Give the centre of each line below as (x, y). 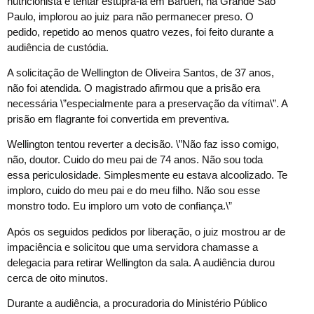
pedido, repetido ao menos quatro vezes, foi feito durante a (140, 32)
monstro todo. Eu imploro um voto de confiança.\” (120, 206)
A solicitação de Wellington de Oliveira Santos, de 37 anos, (141, 73)
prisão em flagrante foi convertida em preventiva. (118, 119)
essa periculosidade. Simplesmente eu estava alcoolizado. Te (147, 175)
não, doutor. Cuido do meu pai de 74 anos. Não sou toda (135, 160)
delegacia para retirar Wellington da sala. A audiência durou (141, 262)
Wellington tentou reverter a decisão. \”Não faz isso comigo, (143, 144)
